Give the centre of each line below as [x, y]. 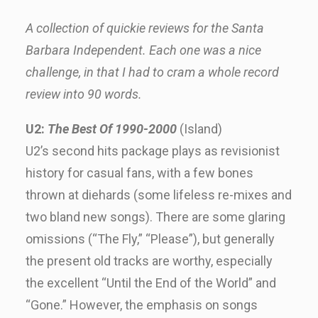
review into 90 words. [84, 94]
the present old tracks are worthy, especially [149, 261]
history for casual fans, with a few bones [139, 173]
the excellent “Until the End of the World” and [151, 283]
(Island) [199, 129]
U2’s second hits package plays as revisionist [153, 151]
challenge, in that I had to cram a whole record [152, 72]
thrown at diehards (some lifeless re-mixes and [159, 195]
